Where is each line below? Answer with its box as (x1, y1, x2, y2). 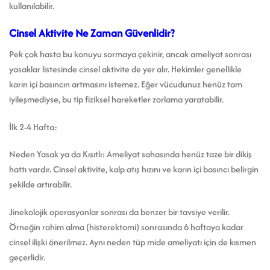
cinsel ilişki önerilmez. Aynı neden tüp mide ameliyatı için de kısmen (9, 236, 256, 249)
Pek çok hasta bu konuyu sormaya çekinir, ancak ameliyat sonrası (9, 47, 251, 60)
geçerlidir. (9, 251, 45, 264)
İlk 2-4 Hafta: (9, 120, 57, 133)
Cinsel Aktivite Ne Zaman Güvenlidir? (9, 25, 174, 41)
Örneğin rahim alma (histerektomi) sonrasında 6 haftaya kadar (9, 221, 243, 234)
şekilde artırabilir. (9, 178, 72, 191)
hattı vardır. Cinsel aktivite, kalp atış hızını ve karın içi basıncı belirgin (9, 163, 259, 176)
